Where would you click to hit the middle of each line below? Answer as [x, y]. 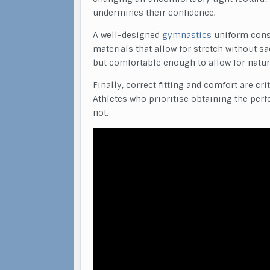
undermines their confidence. [154, 13]
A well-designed [127, 35]
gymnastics [187, 35]
